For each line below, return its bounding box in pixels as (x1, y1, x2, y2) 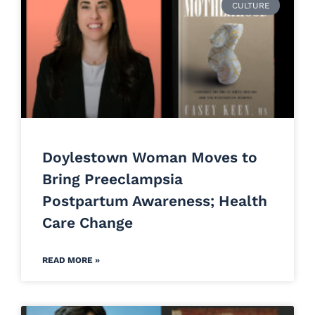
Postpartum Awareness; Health (42, 192, 267, 210)
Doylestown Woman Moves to (42, 148, 257, 167)
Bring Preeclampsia (42, 170, 183, 188)
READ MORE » (42, 255, 100, 266)
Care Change (42, 214, 133, 232)
